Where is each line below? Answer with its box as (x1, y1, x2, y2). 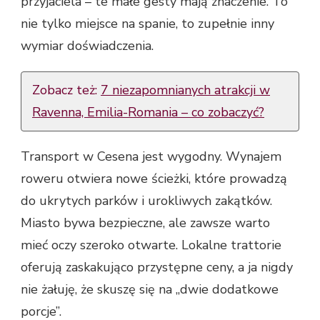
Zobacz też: (32, 81, 101, 99)
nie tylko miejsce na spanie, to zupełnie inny (21, 15, 274, 33)
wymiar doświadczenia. (21, 37, 154, 55)
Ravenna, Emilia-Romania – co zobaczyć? (32, 104, 264, 121)
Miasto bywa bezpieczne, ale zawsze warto (21, 214, 270, 232)
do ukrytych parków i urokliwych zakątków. (21, 192, 272, 210)
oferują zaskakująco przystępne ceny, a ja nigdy (21, 259, 293, 276)
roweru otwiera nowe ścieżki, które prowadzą (21, 170, 287, 188)
